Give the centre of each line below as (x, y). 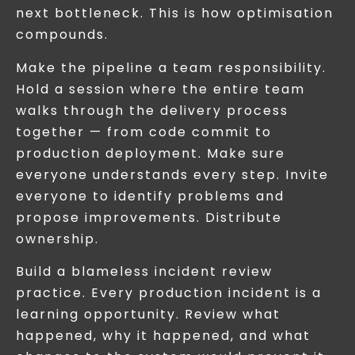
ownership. (57, 239)
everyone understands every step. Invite (172, 174)
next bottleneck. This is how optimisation (175, 13)
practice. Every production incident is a (169, 292)
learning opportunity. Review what (148, 314)
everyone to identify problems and (150, 196)
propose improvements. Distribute (149, 217)
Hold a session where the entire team (160, 89)
